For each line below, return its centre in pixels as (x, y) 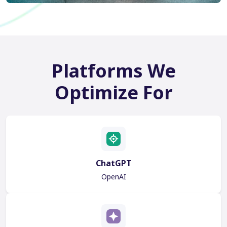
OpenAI (113, 177)
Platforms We (113, 71)
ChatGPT (113, 163)
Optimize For (113, 92)
